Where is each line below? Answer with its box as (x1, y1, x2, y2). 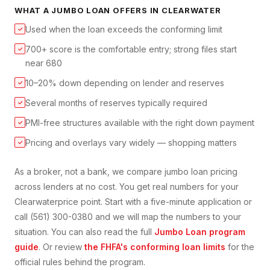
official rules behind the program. (14, 257, 145, 268)
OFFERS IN (110, 5, 162, 16)
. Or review (39, 242, 82, 253)
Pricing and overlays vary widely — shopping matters (25, 137, 237, 148)
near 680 (25, 58, 62, 69)
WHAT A (14, 5, 52, 16)
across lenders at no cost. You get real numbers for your (14, 181, 239, 192)
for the (225, 242, 254, 253)
